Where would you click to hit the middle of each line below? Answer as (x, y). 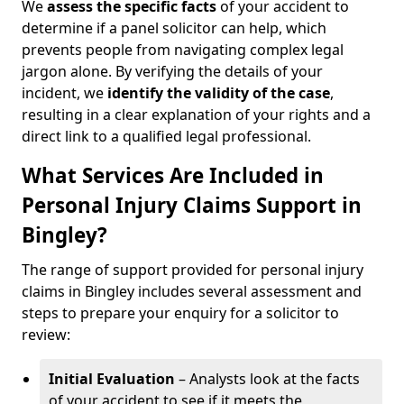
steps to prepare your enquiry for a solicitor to (180, 313)
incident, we (64, 93)
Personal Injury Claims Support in (192, 205)
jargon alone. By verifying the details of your (172, 71)
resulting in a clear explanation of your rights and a (196, 115)
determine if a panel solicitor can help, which (174, 28)
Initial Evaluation (112, 379)
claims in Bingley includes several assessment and (192, 291)
